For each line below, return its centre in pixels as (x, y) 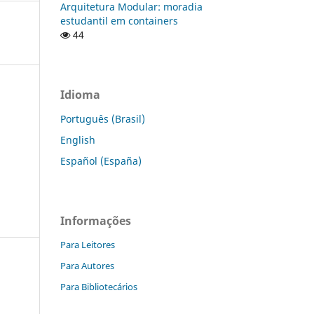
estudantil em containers (119, 20)
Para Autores (87, 266)
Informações (96, 220)
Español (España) (101, 161)
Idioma (80, 94)
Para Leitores (88, 245)
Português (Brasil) (103, 118)
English (78, 139)
